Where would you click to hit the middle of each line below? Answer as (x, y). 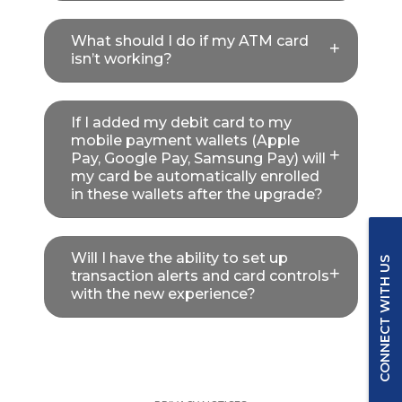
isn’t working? (121, 59)
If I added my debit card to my (181, 122)
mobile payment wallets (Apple (185, 140)
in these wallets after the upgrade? (197, 194)
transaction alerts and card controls (200, 276)
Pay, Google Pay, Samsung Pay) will (198, 158)
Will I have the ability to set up (179, 258)
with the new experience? (163, 294)
